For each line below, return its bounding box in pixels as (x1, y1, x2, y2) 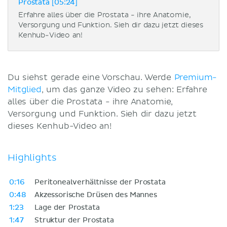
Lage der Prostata (34, 204, 100, 211)
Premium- (174, 72, 217, 83)
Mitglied (8, 84, 42, 95)
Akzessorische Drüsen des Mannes (34, 191, 157, 199)
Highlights (8, 152, 57, 164)
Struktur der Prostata (34, 216, 114, 224)
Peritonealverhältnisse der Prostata (34, 178, 166, 186)
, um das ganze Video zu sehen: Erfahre (41, 84, 207, 95)
